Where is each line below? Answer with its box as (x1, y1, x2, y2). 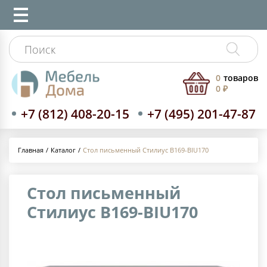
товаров (223, 72, 258, 84)
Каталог (51, 145, 76, 154)
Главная (18, 145, 44, 155)
